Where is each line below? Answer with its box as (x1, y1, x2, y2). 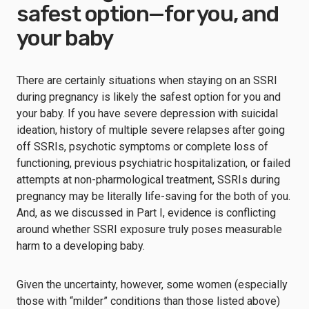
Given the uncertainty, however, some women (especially (17, 277, 288, 291)
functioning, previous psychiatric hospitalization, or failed (17, 156, 290, 170)
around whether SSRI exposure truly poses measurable (17, 222, 282, 236)
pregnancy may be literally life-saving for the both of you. (17, 189, 290, 203)
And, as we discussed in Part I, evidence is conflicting (17, 206, 276, 219)
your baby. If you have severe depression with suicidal (17, 106, 278, 120)
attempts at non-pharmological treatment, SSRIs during (17, 172, 280, 186)
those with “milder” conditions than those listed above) (17, 294, 280, 308)
